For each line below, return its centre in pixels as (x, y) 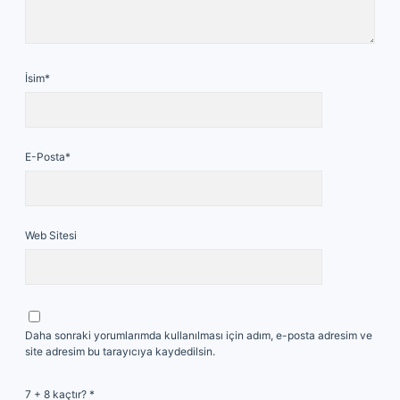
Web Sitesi (51, 235)
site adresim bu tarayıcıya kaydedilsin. (120, 351)
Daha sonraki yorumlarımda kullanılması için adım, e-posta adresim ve (199, 335)
